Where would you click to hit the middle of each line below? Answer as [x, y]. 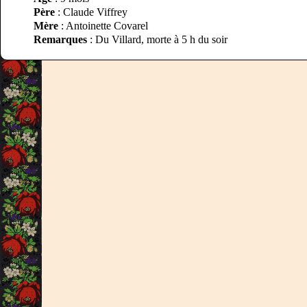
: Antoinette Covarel [103, 26]
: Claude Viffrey [91, 12]
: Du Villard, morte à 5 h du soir [157, 39]
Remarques [60, 39]
